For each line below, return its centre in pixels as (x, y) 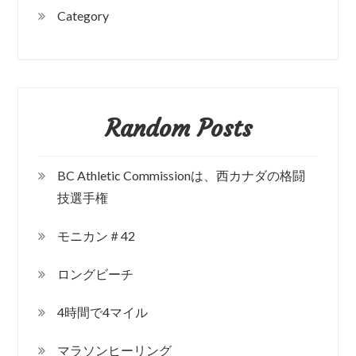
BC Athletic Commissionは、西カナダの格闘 (182, 175)
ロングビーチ (96, 273)
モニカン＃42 (97, 235)
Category (83, 15)
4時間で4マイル (103, 311)
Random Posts (178, 128)
